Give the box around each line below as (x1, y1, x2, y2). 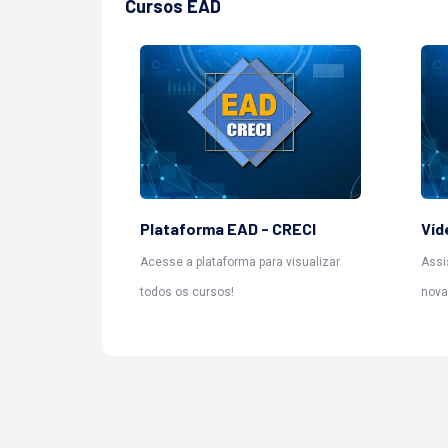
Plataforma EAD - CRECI (140, 218, 316, 238)
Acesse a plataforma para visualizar (140, 254, 340, 269)
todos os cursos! (140, 284, 234, 299)
